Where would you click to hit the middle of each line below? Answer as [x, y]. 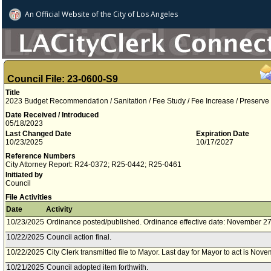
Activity [59, 209]
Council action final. [79, 237]
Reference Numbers [41, 156]
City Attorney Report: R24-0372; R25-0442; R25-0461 [93, 165]
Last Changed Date [38, 134]
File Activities [29, 197]
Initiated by [24, 175]
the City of [117, 14]
